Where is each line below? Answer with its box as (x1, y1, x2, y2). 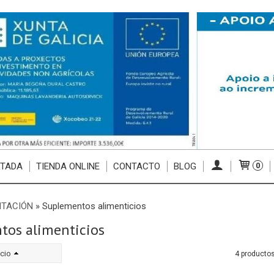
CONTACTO (113, 160, 160, 172)
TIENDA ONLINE (35, 160, 100, 172)
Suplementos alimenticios (42, 200, 146, 212)
